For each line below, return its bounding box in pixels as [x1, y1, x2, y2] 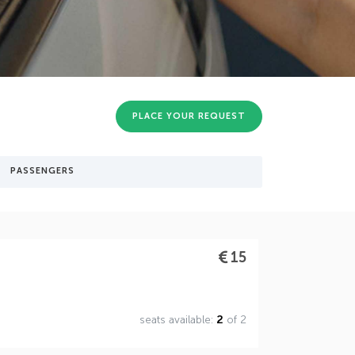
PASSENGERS [10, 166, 74, 177]
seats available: [139, 312, 216, 326]
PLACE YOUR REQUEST [132, 111, 246, 122]
